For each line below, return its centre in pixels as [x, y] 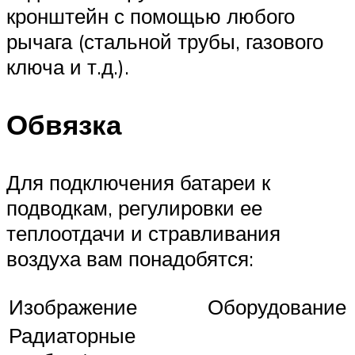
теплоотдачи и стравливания [143, 233]
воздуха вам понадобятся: [130, 259]
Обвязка [64, 125]
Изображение [73, 306]
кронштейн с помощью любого [151, 15]
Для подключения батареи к [138, 183]
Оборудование [277, 306]
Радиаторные [72, 335]
